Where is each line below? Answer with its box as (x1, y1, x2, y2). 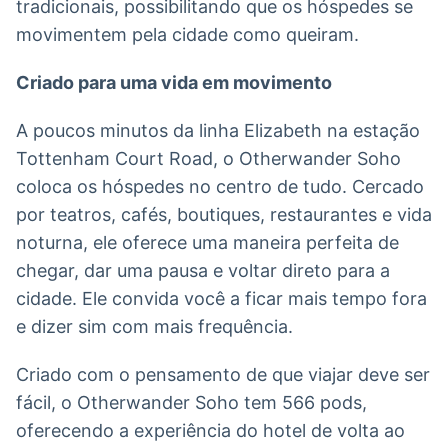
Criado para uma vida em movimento (16, 71, 332, 93)
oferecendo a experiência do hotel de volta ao (16, 419, 405, 441)
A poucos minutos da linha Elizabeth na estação (16, 119, 420, 141)
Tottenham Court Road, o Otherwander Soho (16, 147, 401, 169)
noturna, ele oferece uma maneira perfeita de (16, 231, 399, 253)
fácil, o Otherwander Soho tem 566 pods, (16, 391, 367, 413)
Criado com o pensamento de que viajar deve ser (16, 363, 430, 385)
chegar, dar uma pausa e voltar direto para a (16, 259, 390, 281)
